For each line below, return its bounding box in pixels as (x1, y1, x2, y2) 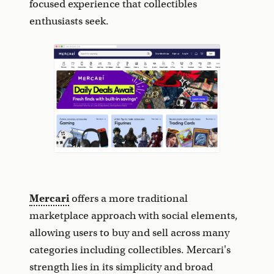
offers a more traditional (69, 192, 188, 206)
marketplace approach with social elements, (29, 209, 238, 223)
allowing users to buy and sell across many (29, 226, 229, 240)
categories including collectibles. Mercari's (29, 243, 231, 257)
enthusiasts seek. (29, 15, 109, 28)
